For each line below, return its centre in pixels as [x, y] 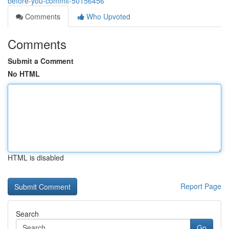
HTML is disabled [36, 157]
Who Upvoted [107, 16]
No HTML [24, 74]
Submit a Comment [41, 61]
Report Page [201, 186]
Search [27, 214]
